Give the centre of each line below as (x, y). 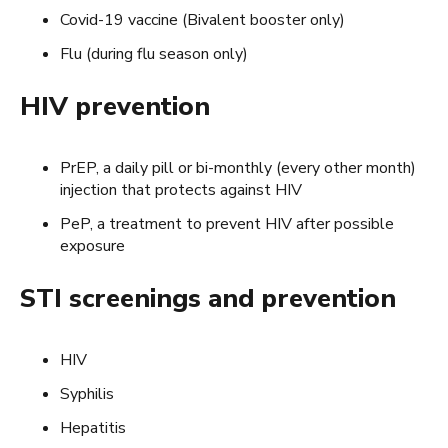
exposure (92, 245)
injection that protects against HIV (181, 189)
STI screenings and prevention (208, 298)
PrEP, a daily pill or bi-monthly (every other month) (238, 167)
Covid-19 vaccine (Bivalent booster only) (202, 19)
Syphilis (87, 393)
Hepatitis (93, 427)
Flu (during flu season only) (154, 53)
